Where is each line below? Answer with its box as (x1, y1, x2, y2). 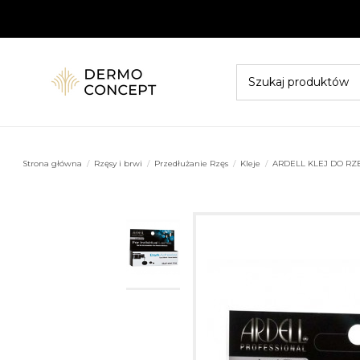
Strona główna (22, 158, 83, 170)
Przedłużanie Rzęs (154, 158, 229, 170)
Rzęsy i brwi (94, 158, 143, 170)
